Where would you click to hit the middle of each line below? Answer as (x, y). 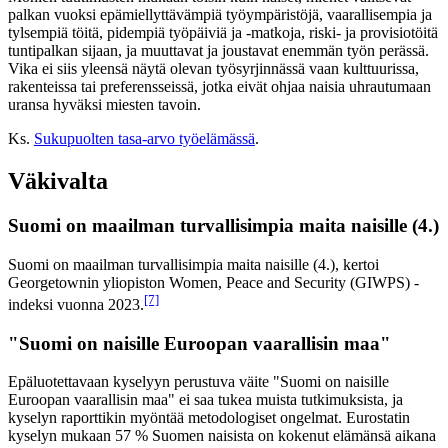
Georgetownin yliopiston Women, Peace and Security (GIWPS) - (213, 282)
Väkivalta (58, 181)
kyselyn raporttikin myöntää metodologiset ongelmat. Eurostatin (209, 418)
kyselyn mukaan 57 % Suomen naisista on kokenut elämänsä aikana (222, 436)
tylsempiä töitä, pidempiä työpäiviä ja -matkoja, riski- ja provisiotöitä (223, 33)
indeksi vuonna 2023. (76, 305)
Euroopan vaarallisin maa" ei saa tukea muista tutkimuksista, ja (205, 400)
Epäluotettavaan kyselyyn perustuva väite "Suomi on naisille (198, 382)
